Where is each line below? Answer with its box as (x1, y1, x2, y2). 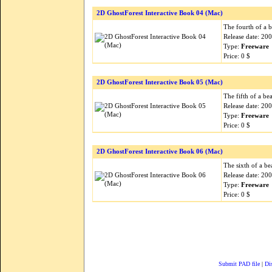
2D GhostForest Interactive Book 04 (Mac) (97, 10, 223, 16)
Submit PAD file (219, 260, 260, 267)
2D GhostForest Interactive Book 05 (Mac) (97, 79, 223, 86)
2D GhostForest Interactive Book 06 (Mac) (97, 148, 223, 155)
